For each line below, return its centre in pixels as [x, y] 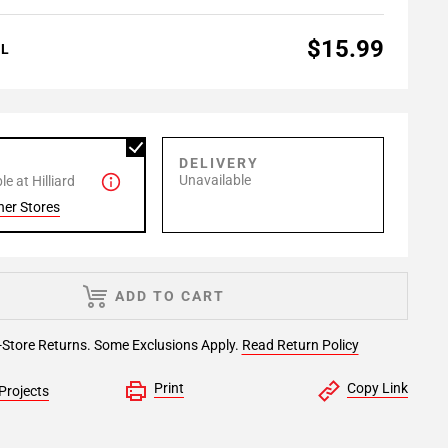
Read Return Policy [300, 345]
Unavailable [215, 180]
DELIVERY [219, 163]
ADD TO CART [170, 296]
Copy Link [377, 388]
